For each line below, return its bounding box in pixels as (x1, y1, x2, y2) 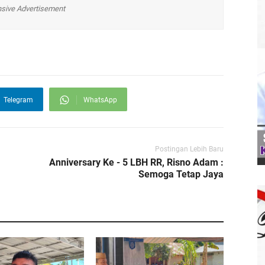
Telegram (4, 96, 33, 105)
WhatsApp (83, 96, 117, 105)
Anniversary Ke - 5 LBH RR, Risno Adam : (49, 157, 224, 169)
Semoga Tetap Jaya (138, 169, 224, 180)
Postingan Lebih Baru (155, 145, 224, 154)
